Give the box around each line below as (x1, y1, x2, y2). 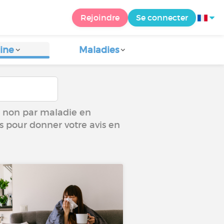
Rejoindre (80, 12, 119, 22)
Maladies (79, 44, 119, 55)
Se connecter (136, 12, 188, 22)
